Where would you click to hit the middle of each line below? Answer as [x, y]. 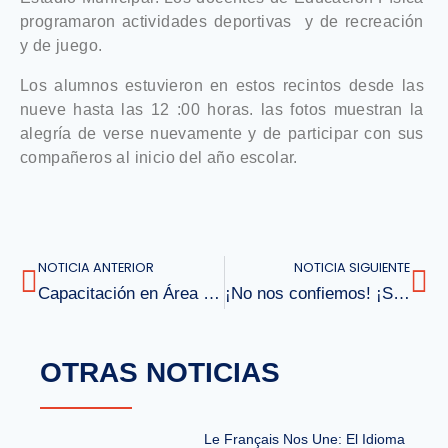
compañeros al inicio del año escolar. [159, 157]
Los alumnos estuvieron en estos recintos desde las [222, 85]
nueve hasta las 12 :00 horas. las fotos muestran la [222, 109]
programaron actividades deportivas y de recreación [222, 21]
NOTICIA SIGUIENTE [352, 267]
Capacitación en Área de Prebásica [211, 293]
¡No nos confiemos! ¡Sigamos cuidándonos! [401, 293]
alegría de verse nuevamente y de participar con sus [222, 133]
